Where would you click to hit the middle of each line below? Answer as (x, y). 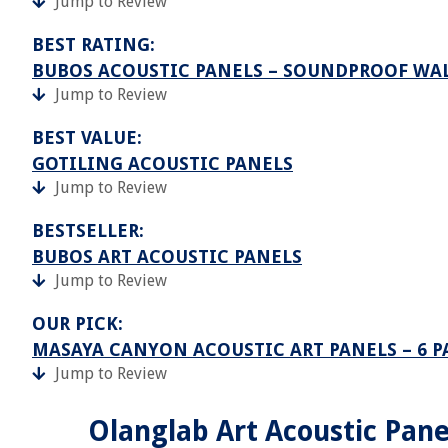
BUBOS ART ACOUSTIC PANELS (167, 256)
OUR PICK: (77, 323)
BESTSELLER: (88, 230)
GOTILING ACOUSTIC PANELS (162, 163)
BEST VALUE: (87, 137)
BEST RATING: (93, 44)
